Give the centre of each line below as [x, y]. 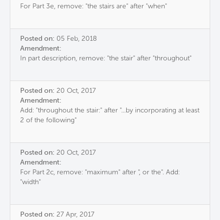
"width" [30, 182]
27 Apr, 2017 [75, 215]
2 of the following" [48, 120]
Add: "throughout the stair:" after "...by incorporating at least [110, 110]
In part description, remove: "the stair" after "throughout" [106, 58]
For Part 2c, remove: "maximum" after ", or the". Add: [100, 172]
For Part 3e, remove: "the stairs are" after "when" [94, 6]
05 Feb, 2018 [77, 39]
